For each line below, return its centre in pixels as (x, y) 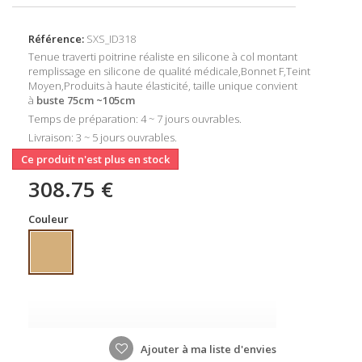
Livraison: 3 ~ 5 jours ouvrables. (103, 137)
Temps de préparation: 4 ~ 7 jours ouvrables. (135, 118)
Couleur (50, 219)
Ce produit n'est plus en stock (95, 159)
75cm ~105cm (102, 100)
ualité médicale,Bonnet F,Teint (238, 71)
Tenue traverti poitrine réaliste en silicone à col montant (163, 56)
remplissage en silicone (84, 71)
